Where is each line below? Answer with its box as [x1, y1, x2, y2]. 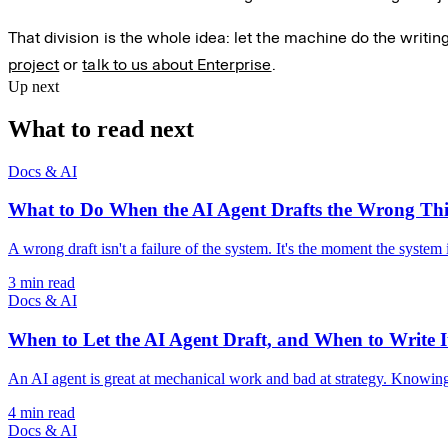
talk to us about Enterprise [82, 54, 272, 74]
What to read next [8, 115, 194, 142]
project [8, 54, 60, 74]
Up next [8, 77, 59, 95]
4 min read [8, 403, 75, 421]
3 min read [8, 274, 75, 292]
